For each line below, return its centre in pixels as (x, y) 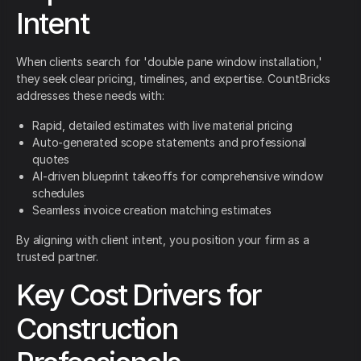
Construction (97, 329)
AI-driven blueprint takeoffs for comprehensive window (178, 176)
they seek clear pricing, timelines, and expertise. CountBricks (174, 79)
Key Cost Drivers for (139, 295)
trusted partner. (57, 257)
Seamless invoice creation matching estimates (152, 210)
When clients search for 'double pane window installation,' (169, 62)
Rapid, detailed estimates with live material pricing (162, 126)
